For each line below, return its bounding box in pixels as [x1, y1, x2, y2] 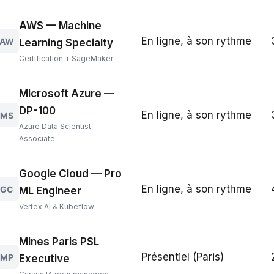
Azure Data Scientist [19, 122, 92, 131]
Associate [19, 134, 56, 143]
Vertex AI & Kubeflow [19, 202, 95, 211]
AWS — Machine [19, 20, 102, 32]
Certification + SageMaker [19, 54, 114, 63]
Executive [19, 253, 70, 265]
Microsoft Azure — [19, 87, 115, 100]
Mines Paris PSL [19, 235, 100, 248]
